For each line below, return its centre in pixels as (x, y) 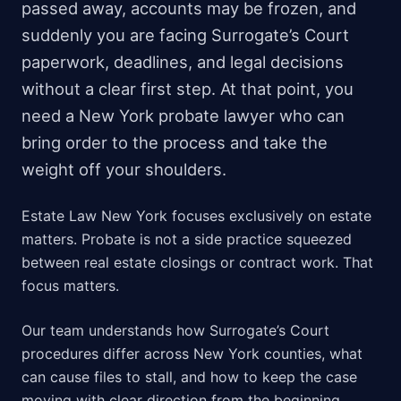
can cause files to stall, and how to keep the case (189, 377)
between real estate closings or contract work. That (197, 263)
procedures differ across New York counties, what (192, 354)
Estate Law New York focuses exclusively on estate (196, 216)
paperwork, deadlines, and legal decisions (183, 62)
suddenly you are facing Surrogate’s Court (185, 35)
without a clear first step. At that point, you (188, 89)
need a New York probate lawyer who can (183, 116)
